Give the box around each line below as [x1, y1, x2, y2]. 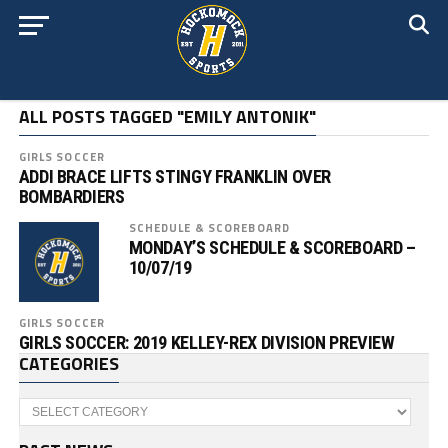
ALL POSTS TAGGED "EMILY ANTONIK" [18, 103, 316, 130]
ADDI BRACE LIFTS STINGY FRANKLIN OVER [18, 166, 332, 187]
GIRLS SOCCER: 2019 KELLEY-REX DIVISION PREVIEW [18, 332, 395, 353]
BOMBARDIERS [18, 186, 125, 207]
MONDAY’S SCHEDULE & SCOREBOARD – [128, 237, 416, 258]
